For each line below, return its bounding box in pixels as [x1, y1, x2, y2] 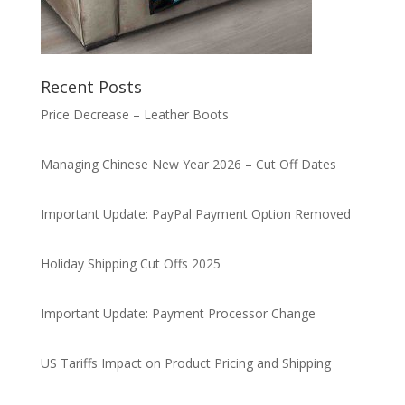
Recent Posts [40, 76, 142, 98]
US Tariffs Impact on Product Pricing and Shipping [40, 354, 331, 372]
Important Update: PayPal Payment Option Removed [40, 205, 351, 222]
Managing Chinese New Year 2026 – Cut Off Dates [40, 155, 336, 173]
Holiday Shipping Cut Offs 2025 [40, 255, 221, 272]
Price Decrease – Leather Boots [40, 106, 229, 123]
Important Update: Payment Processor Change [40, 305, 316, 322]
